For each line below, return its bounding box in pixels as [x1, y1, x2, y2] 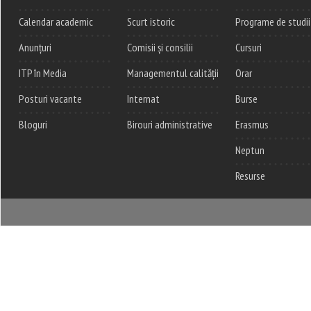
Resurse [235, 168, 265, 183]
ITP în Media [19, 65, 67, 80]
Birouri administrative [127, 117, 212, 131]
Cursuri [235, 40, 262, 54]
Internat [127, 91, 160, 106]
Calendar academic [19, 14, 93, 28]
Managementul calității [127, 65, 219, 80]
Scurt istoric [127, 14, 175, 28]
